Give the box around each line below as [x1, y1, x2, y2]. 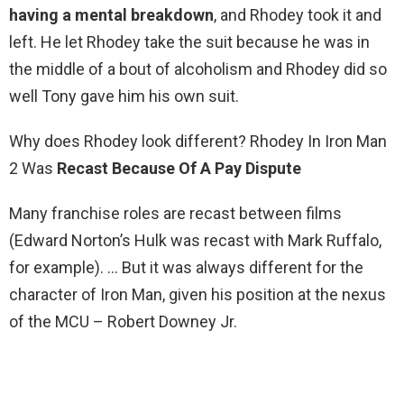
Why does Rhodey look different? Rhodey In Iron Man [9, 132, 387, 151]
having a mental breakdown [9, 5, 214, 25]
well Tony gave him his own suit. [9, 87, 239, 106]
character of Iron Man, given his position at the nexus [9, 285, 386, 305]
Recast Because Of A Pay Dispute [57, 159, 301, 179]
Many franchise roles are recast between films [9, 204, 342, 224]
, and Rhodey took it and [214, 5, 381, 25]
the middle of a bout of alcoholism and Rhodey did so [9, 60, 387, 79]
